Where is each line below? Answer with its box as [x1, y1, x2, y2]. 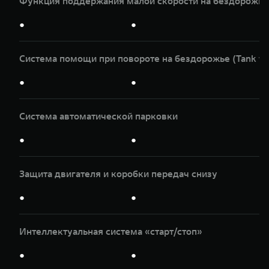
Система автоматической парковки [19, 109, 178, 122]
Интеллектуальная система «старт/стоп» [19, 225, 202, 237]
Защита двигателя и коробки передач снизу [19, 167, 217, 180]
